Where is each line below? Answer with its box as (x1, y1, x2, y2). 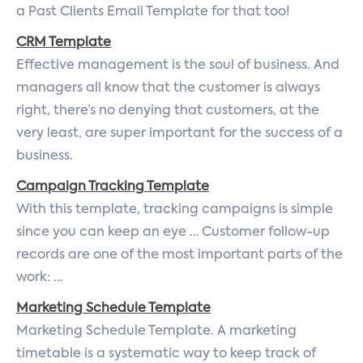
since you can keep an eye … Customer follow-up (16, 226, 330, 239)
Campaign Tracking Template (16, 181, 209, 194)
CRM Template (16, 36, 111, 49)
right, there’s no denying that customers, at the (16, 105, 319, 117)
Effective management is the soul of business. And (16, 59, 340, 72)
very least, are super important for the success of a (16, 127, 343, 140)
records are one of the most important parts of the (16, 249, 343, 262)
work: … (16, 271, 62, 284)
